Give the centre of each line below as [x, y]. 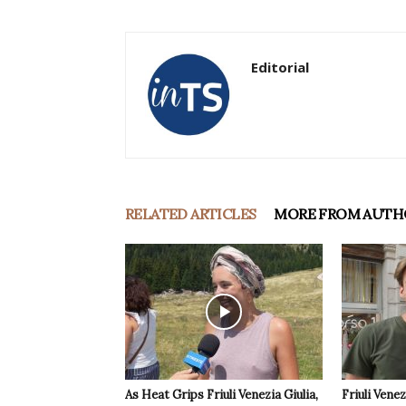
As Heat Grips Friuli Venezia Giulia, [222, 395]
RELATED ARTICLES [191, 214]
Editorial [280, 68]
